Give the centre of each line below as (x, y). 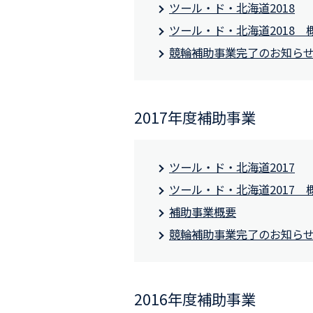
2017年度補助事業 (195, 117)
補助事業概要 (203, 212)
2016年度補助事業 (195, 299)
